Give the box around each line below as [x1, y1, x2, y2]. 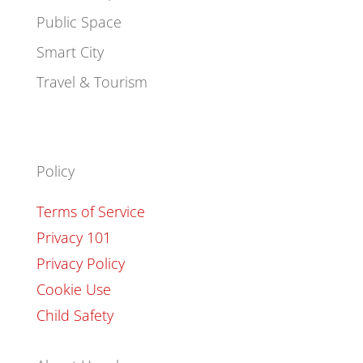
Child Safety [36, 305, 113, 325]
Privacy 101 [36, 227, 111, 247]
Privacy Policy [36, 253, 125, 273]
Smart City [36, 41, 104, 62]
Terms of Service [36, 201, 145, 221]
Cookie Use [36, 279, 111, 299]
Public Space [36, 11, 122, 32]
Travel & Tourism [36, 71, 147, 92]
